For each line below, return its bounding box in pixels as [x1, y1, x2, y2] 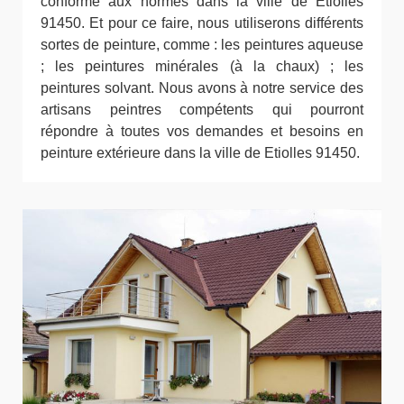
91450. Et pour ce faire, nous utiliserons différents [41, 14, 363, 31]
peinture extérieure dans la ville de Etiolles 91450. [41, 144, 360, 161]
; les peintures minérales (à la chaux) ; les [41, 58, 363, 74]
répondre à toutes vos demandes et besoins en [41, 123, 363, 139]
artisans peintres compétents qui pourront [41, 101, 363, 117]
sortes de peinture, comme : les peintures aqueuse [41, 36, 363, 52]
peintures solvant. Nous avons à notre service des [41, 79, 363, 96]
